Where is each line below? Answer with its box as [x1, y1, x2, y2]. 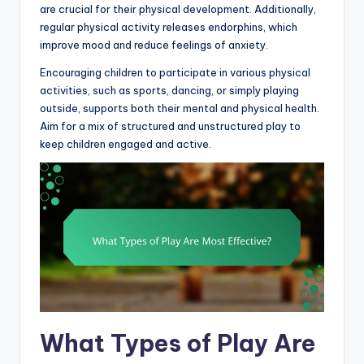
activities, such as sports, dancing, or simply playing [40, 83, 299, 97]
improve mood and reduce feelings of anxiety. [40, 37, 268, 51]
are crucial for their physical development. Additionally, [40, 2, 316, 15]
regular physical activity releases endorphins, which [40, 19, 297, 33]
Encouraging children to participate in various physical [40, 65, 310, 79]
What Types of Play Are [40, 327, 315, 358]
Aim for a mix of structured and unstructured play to [40, 119, 301, 132]
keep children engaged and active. [40, 136, 211, 150]
